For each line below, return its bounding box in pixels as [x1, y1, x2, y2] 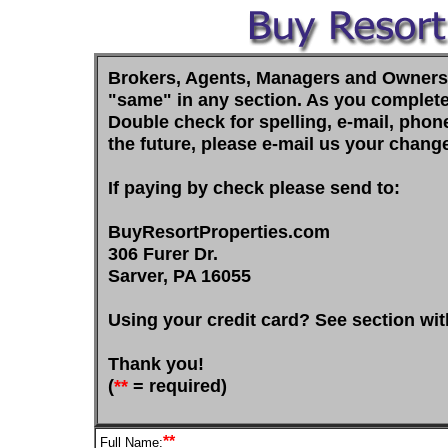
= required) [128, 375, 227, 396]
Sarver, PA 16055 [108, 265, 251, 286]
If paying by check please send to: [108, 177, 400, 198]
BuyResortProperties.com [108, 221, 330, 242]
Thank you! [108, 353, 204, 374]
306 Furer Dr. [108, 243, 218, 264]
